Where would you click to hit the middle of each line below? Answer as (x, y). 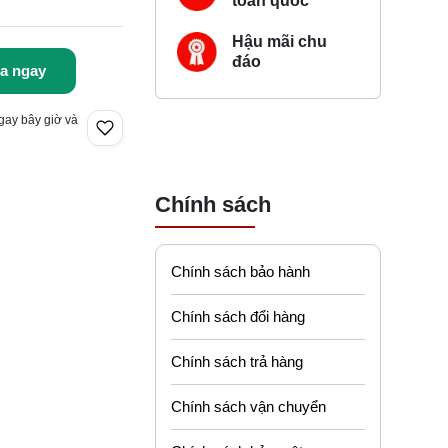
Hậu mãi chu (279, 42)
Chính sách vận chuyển (248, 406)
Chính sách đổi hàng (238, 316)
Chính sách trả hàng (237, 361)
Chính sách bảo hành (240, 271)
